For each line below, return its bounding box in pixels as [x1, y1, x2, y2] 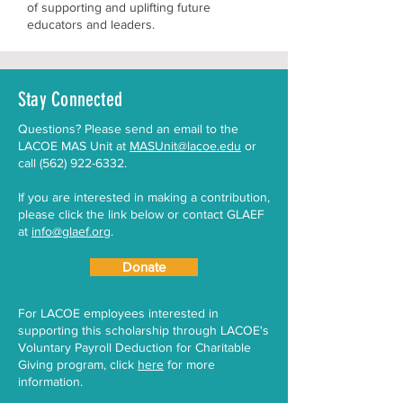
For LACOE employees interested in [18, 306, 219, 320]
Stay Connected [18, 87, 123, 112]
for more [164, 357, 215, 372]
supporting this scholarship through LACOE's [18, 323, 269, 337]
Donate [122, 259, 166, 274]
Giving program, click [18, 357, 138, 372]
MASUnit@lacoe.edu [130, 139, 241, 153]
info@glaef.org [31, 224, 111, 238]
